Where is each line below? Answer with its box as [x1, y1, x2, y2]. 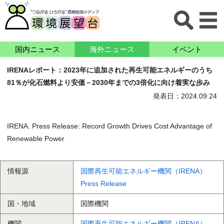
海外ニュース [89, 44, 134, 53]
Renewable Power [7, 134, 64, 143]
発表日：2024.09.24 [153, 92, 217, 100]
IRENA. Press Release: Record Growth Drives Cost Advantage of [7, 122, 212, 130]
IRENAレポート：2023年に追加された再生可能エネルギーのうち [7, 65, 212, 74]
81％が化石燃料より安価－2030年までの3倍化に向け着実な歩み [7, 78, 210, 86]
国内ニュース [14, 44, 60, 53]
